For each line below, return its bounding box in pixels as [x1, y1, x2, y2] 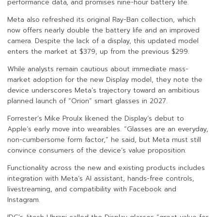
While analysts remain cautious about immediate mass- [7, 64, 188, 75]
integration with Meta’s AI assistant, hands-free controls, [7, 173, 194, 184]
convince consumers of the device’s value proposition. [7, 145, 186, 156]
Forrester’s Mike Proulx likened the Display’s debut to [7, 113, 184, 124]
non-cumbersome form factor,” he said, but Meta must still [7, 135, 201, 145]
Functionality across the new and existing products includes [7, 163, 205, 173]
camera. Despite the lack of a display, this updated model [7, 36, 199, 46]
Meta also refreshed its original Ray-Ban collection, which [7, 15, 196, 25]
